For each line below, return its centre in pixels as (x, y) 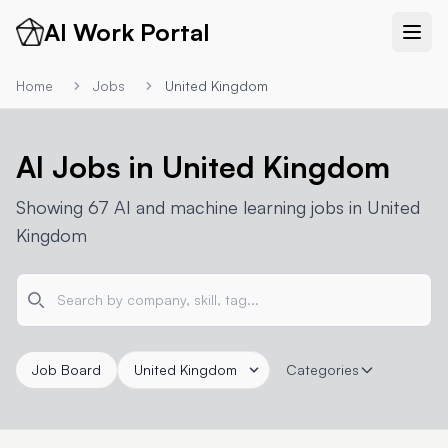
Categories (322, 369)
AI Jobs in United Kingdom (203, 166)
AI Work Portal (126, 32)
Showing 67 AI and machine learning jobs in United (218, 207)
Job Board (66, 369)
